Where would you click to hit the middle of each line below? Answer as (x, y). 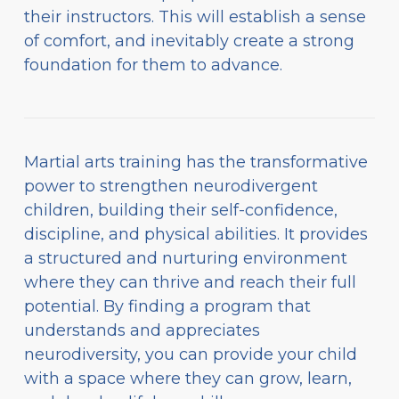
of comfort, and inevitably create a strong (189, 41)
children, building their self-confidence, (181, 210)
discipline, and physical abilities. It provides (196, 234)
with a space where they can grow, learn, (188, 378)
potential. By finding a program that (167, 306)
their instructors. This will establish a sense (195, 16)
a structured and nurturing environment (186, 258)
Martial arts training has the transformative (196, 162)
